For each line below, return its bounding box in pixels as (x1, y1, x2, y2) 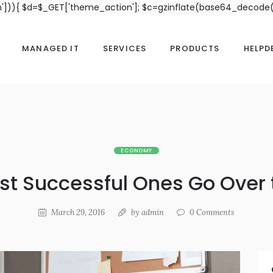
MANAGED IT (22, 43, 79, 55)
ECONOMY (121, 147, 152, 155)
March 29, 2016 (51, 207, 105, 218)
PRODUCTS (170, 43, 220, 55)
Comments (194, 207, 235, 218)
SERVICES (102, 43, 147, 55)
